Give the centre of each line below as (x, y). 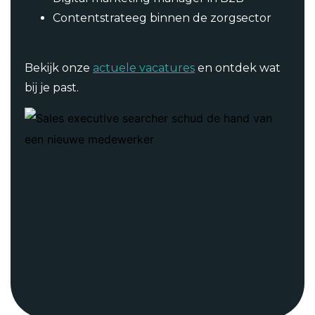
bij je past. (52, 87)
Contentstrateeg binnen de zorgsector (162, 18)
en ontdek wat (238, 67)
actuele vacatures (144, 67)
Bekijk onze (59, 67)
